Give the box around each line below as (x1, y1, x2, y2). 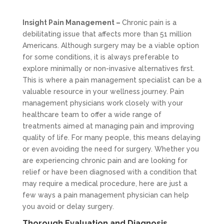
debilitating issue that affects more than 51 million (22, 30, 191, 38)
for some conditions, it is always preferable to (22, 53, 179, 61)
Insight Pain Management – (22, 18, 122, 27)
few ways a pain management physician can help (22, 191, 189, 199)
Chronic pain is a (121, 18, 176, 27)
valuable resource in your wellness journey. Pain (22, 87, 184, 96)
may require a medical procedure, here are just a (22, 179, 187, 188)
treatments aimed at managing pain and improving (22, 122, 194, 130)
